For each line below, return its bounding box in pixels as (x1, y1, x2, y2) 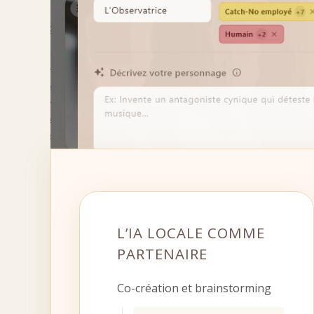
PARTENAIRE (116, 243, 207, 264)
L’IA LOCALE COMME (116, 222, 265, 243)
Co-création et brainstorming (116, 280, 271, 296)
